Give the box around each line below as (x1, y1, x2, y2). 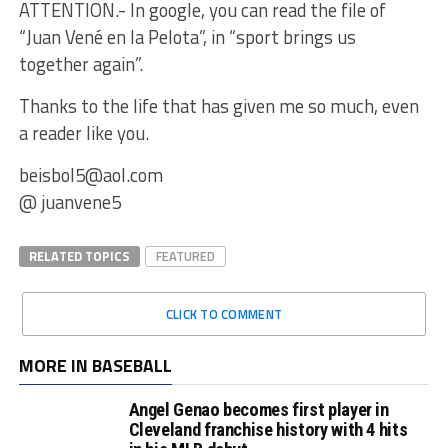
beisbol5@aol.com (18, 160, 163, 189)
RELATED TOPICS (28, 245, 130, 266)
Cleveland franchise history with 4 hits (128, 418, 408, 440)
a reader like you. (18, 118, 149, 147)
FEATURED (155, 245, 215, 266)
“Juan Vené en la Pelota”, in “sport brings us (18, 22, 356, 51)
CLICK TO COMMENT (165, 303, 283, 324)
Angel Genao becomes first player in (128, 398, 389, 420)
